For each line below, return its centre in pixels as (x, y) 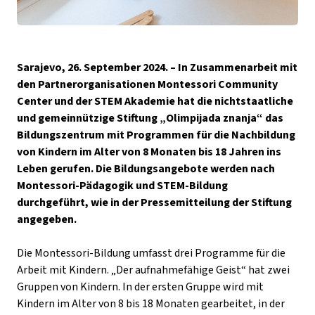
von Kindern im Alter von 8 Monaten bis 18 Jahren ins (149, 152)
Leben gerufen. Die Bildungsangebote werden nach (146, 168)
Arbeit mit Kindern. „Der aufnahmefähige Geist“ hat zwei (153, 270)
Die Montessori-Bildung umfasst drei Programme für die (151, 253)
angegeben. (47, 219)
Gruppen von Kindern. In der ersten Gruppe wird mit (140, 287)
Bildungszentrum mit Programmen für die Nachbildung (156, 135)
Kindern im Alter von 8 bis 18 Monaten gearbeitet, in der (151, 303)
